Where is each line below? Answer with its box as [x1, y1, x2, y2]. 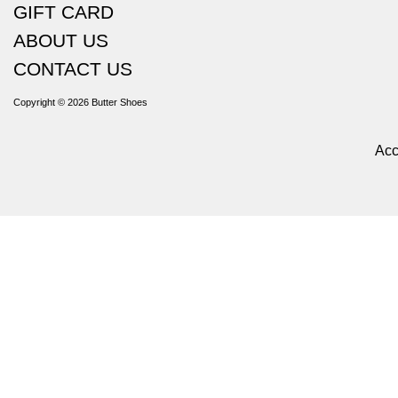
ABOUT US [13, 29, 108, 51]
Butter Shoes [92, 96, 147, 107]
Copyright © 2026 [13, 96, 92, 107]
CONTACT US [13, 58, 132, 79]
